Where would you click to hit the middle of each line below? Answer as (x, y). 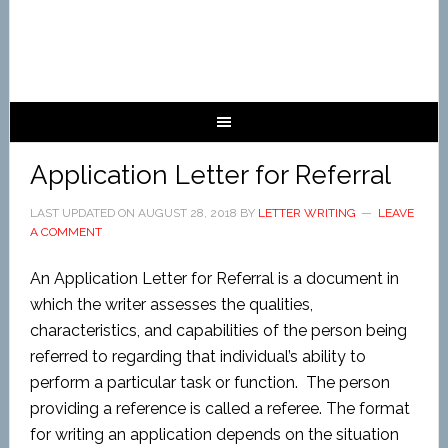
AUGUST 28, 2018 (187, 213)
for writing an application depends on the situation (214, 434)
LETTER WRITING (306, 213)
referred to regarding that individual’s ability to (197, 356)
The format (367, 408)
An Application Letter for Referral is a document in (214, 278)
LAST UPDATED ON (83, 213)
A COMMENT (65, 232)
